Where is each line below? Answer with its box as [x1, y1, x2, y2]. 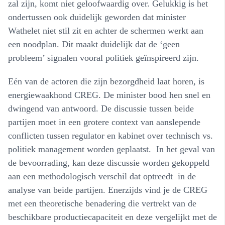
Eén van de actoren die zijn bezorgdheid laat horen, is [8, 76, 204, 86]
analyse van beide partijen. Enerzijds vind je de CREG [8, 184, 207, 195]
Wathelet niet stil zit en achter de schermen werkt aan [8, 25, 203, 36]
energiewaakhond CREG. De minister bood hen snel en [8, 89, 210, 100]
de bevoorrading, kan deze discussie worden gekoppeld [8, 157, 209, 168]
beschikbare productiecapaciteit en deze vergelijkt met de [8, 211, 217, 222]
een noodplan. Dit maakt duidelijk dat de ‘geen [8, 39, 180, 49]
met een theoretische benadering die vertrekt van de [8, 198, 196, 208]
